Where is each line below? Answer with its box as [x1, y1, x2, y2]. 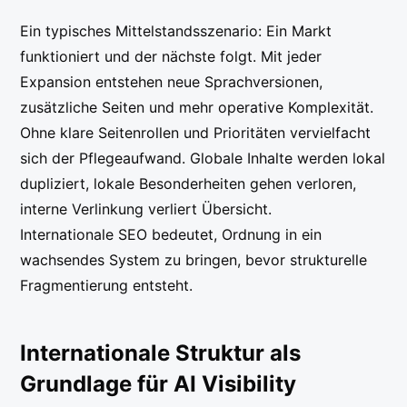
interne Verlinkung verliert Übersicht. [20, 200, 273, 219]
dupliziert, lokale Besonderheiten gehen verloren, [20, 174, 357, 194]
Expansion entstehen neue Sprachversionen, [20, 73, 323, 92]
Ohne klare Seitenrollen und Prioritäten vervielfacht [20, 124, 372, 143]
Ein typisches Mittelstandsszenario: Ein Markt [20, 22, 333, 41]
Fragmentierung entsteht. [20, 276, 194, 295]
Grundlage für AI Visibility [20, 371, 297, 398]
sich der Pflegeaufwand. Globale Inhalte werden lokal [20, 149, 386, 168]
